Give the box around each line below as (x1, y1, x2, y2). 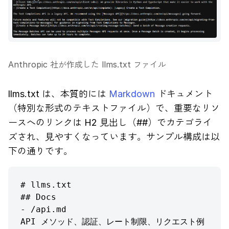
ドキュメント (155, 88, 213, 100)
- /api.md (20, 204, 66, 215)
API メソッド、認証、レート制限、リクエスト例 (20, 217, 204, 227)
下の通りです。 (8, 146, 73, 157)
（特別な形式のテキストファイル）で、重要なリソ (8, 103, 220, 114)
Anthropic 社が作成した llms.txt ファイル (8, 59, 166, 70)
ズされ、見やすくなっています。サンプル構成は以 (8, 131, 220, 143)
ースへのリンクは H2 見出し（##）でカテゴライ (8, 117, 212, 128)
